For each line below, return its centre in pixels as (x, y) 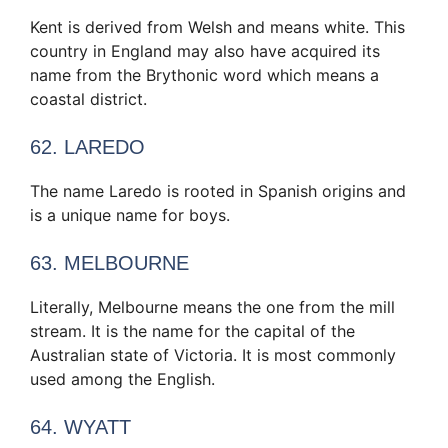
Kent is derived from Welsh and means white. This (217, 27)
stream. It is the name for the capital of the (192, 331)
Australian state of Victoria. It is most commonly (213, 355)
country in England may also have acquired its (205, 51)
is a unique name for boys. (130, 215)
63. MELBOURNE (109, 263)
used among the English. (122, 379)
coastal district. (88, 99)
